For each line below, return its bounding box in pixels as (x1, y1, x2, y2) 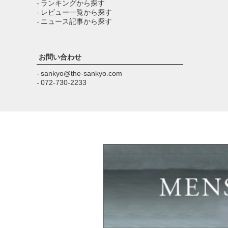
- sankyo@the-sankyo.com (37, 69, 122, 77)
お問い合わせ (39, 52, 81, 61)
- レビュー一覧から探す (37, 8, 112, 16)
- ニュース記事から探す (37, 17, 112, 25)
